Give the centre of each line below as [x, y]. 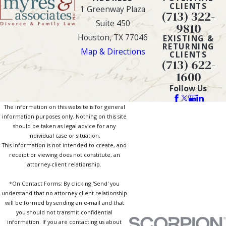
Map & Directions [113, 51]
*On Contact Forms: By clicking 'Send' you [64, 184]
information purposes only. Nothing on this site [64, 117]
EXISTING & [188, 38]
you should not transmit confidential [64, 212]
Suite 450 [113, 23]
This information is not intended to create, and [64, 145]
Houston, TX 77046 [113, 37]
